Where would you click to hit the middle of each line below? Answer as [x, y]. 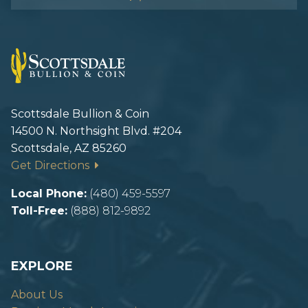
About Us [37, 294]
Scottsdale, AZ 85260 [69, 148]
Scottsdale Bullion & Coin [80, 113]
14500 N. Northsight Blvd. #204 [96, 131]
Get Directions [53, 165]
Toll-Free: [39, 210]
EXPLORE [42, 266]
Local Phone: [49, 193]
